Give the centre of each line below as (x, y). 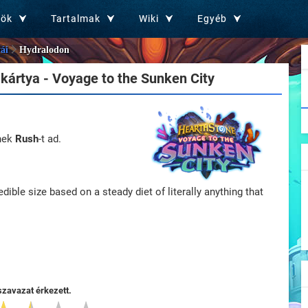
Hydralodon (44, 50)
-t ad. (50, 139)
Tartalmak (76, 19)
